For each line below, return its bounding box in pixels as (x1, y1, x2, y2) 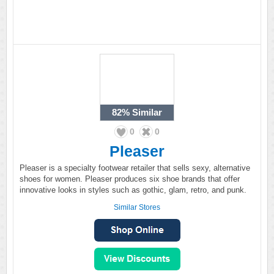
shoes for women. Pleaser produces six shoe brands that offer (20, 174, 240, 183)
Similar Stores (114, 203, 160, 212)
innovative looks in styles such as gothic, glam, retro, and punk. (20, 185, 246, 194)
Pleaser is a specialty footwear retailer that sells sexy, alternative (20, 163, 250, 172)
